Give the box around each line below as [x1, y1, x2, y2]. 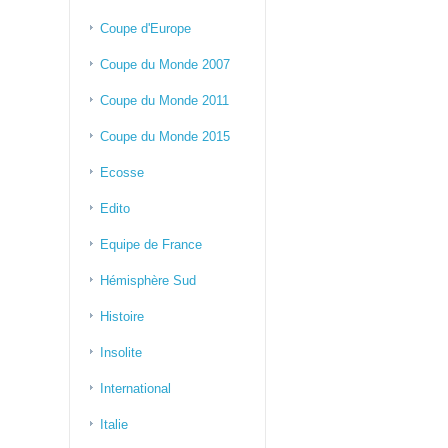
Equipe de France [100, 237, 202, 252]
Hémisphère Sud [100, 273, 196, 288]
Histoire [100, 309, 144, 324]
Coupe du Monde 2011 [100, 93, 229, 108]
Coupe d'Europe [100, 21, 191, 36]
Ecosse [100, 165, 144, 180]
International [100, 381, 171, 396]
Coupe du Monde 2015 [100, 129, 230, 144]
